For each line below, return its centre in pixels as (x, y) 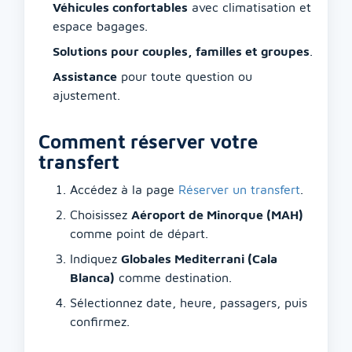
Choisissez (101, 214)
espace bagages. (100, 26)
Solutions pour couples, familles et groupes (181, 51)
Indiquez (95, 258)
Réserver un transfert (239, 189)
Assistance (85, 76)
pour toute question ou (185, 76)
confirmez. (100, 321)
